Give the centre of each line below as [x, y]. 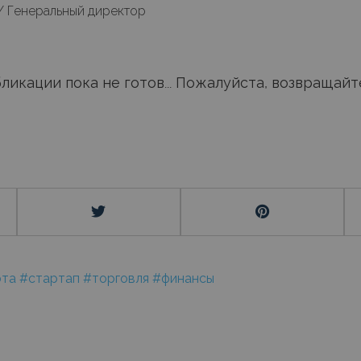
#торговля [118, 278]
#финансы [184, 278]
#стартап [52, 278]
